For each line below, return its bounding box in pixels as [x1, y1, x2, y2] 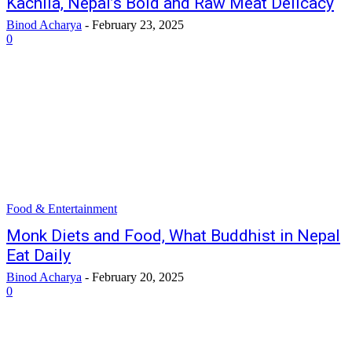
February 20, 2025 [92, 270, 184, 284]
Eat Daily [6, 246, 71, 265]
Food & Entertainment [6, 202, 117, 215]
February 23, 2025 [92, 18, 184, 31]
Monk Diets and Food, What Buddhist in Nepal [6, 226, 340, 245]
